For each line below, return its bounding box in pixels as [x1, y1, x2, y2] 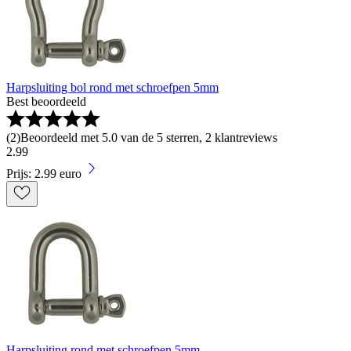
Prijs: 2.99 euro [6, 167, 81, 181]
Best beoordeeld [6, 95, 86, 109]
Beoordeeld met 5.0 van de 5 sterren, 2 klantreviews [20, 131, 277, 145]
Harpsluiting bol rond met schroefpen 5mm [6, 81, 219, 95]
